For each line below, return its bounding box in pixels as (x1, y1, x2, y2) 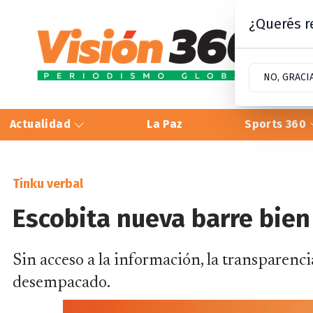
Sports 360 (245, 117, 310, 131)
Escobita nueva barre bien (13, 203, 310, 234)
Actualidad (10, 117, 74, 131)
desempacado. (13, 274, 110, 291)
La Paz (147, 117, 183, 131)
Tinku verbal (13, 175, 83, 191)
